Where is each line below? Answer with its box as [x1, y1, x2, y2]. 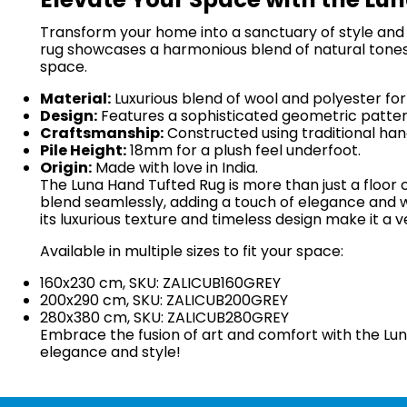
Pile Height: [40, 139, 126, 161]
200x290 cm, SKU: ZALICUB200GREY [40, 289, 288, 311]
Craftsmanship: [40, 122, 164, 144]
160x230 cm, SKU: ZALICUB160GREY [40, 272, 281, 293]
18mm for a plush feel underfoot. [126, 139, 361, 161]
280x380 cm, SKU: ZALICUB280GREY [40, 306, 289, 328]
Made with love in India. [92, 156, 258, 178]
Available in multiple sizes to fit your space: [40, 240, 343, 262]
